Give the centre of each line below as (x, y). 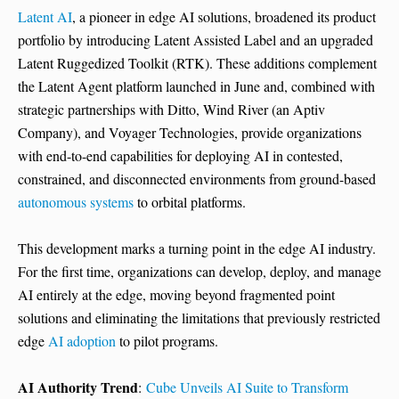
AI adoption (82, 340)
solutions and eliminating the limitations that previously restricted (199, 317)
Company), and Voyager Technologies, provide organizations (190, 132)
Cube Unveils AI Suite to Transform (247, 387)
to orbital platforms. (190, 201)
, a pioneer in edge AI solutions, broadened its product (224, 16)
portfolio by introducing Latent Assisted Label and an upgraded (195, 39)
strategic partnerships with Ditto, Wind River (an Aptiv (171, 109)
